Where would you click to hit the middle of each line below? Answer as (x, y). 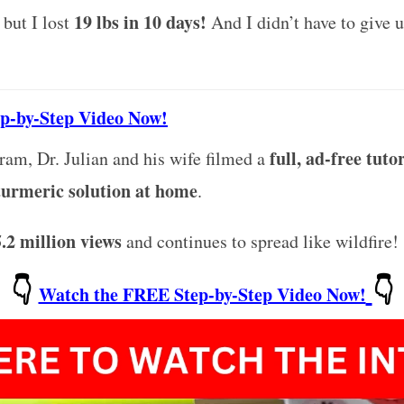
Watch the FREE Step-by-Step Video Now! (202, 295)
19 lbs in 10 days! (140, 23)
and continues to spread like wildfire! (260, 242)
